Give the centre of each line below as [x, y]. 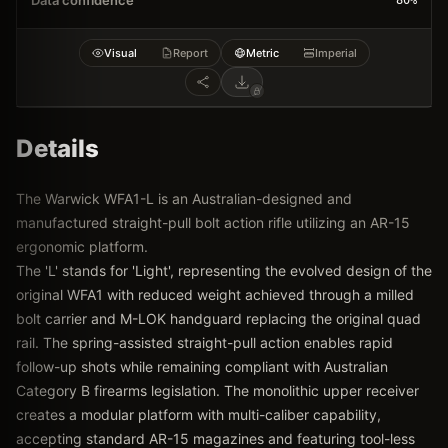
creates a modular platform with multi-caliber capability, [198, 414]
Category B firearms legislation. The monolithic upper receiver [217, 390]
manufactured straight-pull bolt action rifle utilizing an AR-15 [213, 222]
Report [190, 52]
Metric [262, 52]
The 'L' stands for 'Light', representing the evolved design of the [224, 270]
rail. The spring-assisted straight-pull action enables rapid [204, 342]
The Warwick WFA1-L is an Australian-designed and [184, 198]
